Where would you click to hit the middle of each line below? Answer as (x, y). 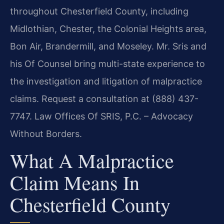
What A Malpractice (92, 160)
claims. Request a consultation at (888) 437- (104, 98)
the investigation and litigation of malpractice (106, 81)
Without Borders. (46, 133)
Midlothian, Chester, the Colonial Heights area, (108, 28)
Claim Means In (75, 182)
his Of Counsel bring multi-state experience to (107, 63)
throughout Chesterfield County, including (99, 11)
